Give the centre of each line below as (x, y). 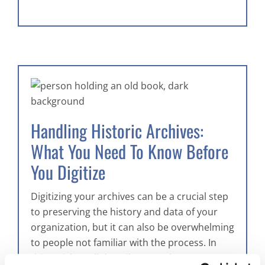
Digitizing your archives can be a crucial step (130, 197)
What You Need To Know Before (130, 152)
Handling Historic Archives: (117, 131)
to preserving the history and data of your (124, 212)
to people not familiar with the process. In (124, 243)
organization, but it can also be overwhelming (132, 227)
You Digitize (68, 172)
